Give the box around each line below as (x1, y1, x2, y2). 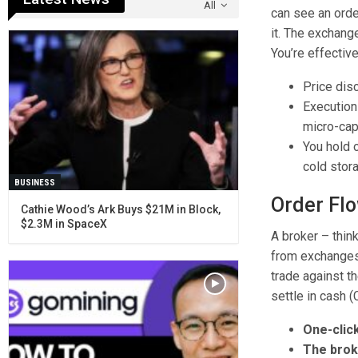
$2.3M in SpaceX (20, 217, 107, 231)
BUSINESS (14, 177, 55, 189)
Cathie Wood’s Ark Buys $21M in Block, (20, 203, 221, 217)
